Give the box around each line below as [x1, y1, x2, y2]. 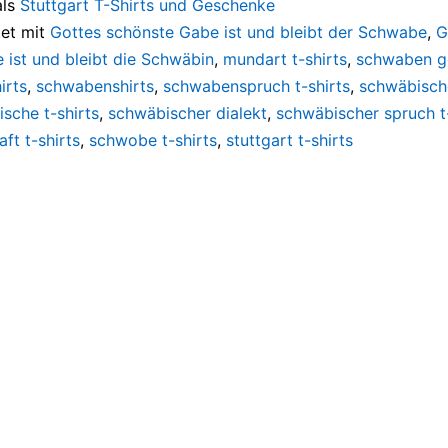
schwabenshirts [36, 75, 154, 96]
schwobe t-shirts [89, 129, 217, 150]
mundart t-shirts [223, 48, 347, 69]
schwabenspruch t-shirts [163, 75, 350, 96]
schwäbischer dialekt [108, 102, 267, 123]
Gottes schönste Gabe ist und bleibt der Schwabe [50, 21, 427, 42]
